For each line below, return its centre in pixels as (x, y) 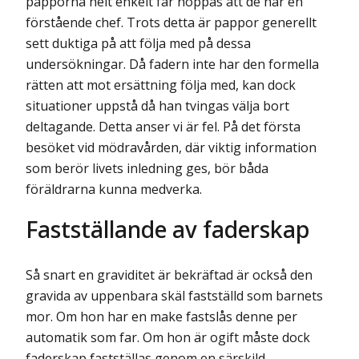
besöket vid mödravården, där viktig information (171, 148)
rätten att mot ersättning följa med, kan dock (161, 85)
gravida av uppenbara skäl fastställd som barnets (174, 295)
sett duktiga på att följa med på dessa (138, 44)
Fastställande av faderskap (167, 228)
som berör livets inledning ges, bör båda (147, 169)
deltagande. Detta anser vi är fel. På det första (163, 127)
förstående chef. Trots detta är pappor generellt (171, 23)
